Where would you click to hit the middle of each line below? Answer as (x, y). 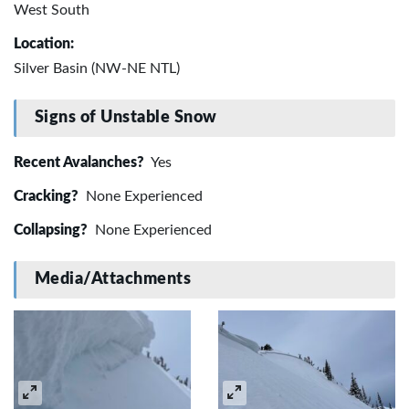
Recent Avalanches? (81, 162)
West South (52, 10)
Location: (44, 43)
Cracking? (48, 196)
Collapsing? (52, 230)
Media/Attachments (113, 280)
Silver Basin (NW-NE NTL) (97, 68)
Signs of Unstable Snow (126, 118)
